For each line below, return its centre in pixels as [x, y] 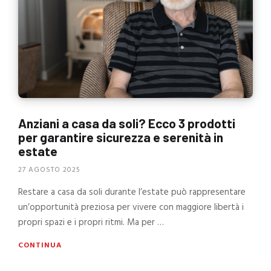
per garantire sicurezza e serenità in [121, 137]
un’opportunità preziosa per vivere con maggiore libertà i [131, 208]
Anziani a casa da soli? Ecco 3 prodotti [127, 123]
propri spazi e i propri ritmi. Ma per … [91, 223]
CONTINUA [40, 246]
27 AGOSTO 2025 [49, 170]
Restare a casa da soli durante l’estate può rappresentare [132, 193]
